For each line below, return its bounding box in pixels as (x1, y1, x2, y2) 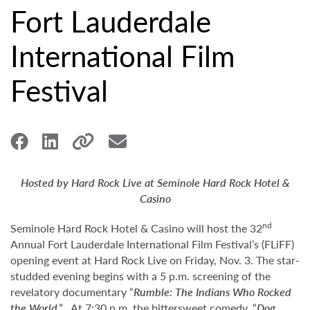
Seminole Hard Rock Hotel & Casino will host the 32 (10, 220, 262, 236)
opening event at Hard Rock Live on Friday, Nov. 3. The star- (10, 252, 300, 268)
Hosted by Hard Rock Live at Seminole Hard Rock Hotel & (20, 174, 290, 190)
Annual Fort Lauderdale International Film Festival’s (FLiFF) (10, 236, 294, 252)
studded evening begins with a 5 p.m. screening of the (10, 268, 271, 284)
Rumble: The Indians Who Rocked (134, 284, 291, 300)
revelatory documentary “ (10, 284, 134, 300)
